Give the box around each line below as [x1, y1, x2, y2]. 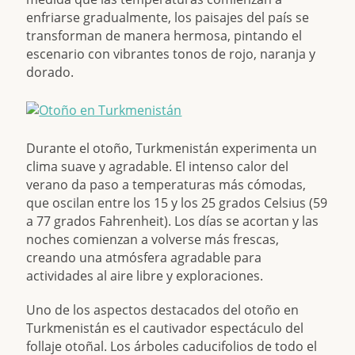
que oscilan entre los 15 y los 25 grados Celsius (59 [26, 194, 328, 212]
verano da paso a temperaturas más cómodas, [26, 176, 307, 193]
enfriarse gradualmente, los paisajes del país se [26, 9, 310, 26]
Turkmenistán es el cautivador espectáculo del [26, 319, 304, 337]
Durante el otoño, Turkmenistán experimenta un [26, 139, 318, 157]
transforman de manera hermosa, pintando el [26, 27, 303, 44]
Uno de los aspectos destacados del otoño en [26, 301, 300, 319]
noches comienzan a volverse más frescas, [26, 231, 280, 248]
